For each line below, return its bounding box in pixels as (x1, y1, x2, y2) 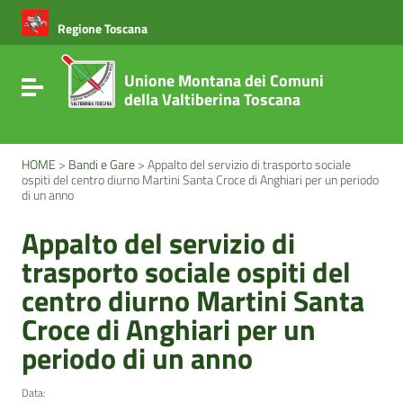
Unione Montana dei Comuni (124, 68, 324, 93)
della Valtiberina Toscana (124, 87, 300, 112)
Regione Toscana (58, 18, 148, 38)
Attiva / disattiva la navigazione (31, 75, 227, 96)
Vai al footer (35, 31, 107, 52)
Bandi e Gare (68, 155, 135, 175)
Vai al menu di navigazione (35, 13, 193, 35)
